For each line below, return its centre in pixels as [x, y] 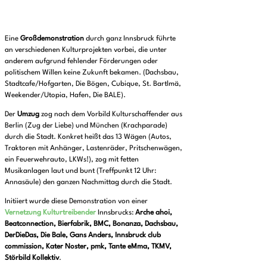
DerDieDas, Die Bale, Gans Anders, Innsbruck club [83, 235]
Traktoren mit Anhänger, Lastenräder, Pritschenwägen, [94, 148]
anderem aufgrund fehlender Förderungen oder [81, 61]
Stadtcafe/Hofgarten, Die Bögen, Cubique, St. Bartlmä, [93, 84]
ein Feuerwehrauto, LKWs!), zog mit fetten [72, 159]
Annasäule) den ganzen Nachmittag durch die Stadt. [89, 182]
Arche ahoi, [154, 212]
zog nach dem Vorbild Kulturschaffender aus [111, 114]
